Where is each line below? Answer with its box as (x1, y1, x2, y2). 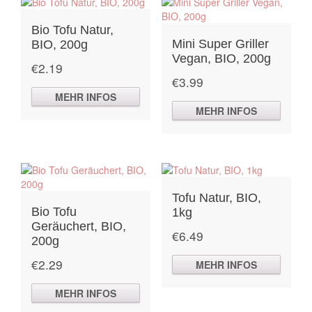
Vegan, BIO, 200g (171, 51, 271, 65)
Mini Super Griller (171, 36, 269, 51)
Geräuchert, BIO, (31, 219, 126, 233)
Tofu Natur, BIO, (171, 190, 261, 205)
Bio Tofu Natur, (31, 22, 114, 37)
